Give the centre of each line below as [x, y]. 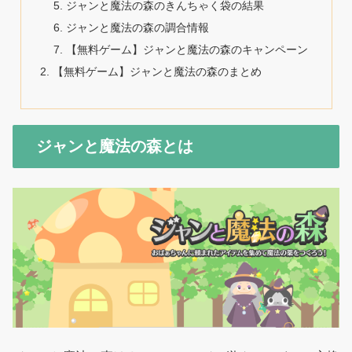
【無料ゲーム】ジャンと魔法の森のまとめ [157, 71]
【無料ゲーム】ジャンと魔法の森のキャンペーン [187, 49]
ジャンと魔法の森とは [115, 147]
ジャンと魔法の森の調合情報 [138, 27]
